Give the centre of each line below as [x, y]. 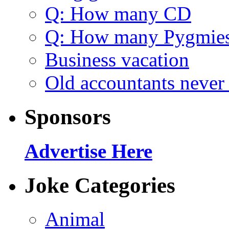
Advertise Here [88, 151]
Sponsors [68, 117]
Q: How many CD [118, 13]
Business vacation [117, 59]
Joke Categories [100, 185]
